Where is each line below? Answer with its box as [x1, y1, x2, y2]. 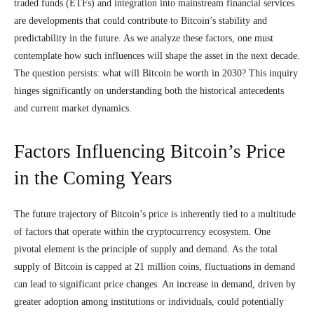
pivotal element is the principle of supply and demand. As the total [14, 244, 278, 254]
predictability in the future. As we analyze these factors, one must [14, 33, 273, 43]
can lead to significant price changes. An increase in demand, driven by [14, 279, 296, 289]
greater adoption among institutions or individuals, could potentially [14, 296, 284, 307]
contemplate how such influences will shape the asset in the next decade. [14, 50, 300, 61]
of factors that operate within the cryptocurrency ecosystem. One [14, 226, 271, 237]
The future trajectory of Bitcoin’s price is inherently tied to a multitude [14, 209, 296, 219]
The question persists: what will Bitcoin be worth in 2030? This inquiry [14, 68, 298, 78]
